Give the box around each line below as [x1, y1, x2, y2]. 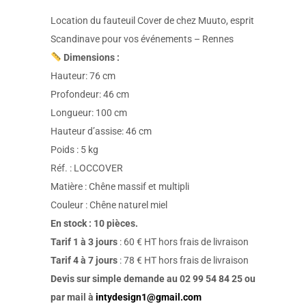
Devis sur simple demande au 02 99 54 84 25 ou [51, 273, 255, 284]
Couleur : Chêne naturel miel [51, 199, 167, 210]
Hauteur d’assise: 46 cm [51, 126, 152, 137]
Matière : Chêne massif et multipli [51, 181, 189, 192]
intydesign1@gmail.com [96, 292, 201, 303]
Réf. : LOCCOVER [51, 163, 123, 173]
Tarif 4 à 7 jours [51, 255, 117, 266]
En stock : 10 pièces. [51, 218, 138, 229]
